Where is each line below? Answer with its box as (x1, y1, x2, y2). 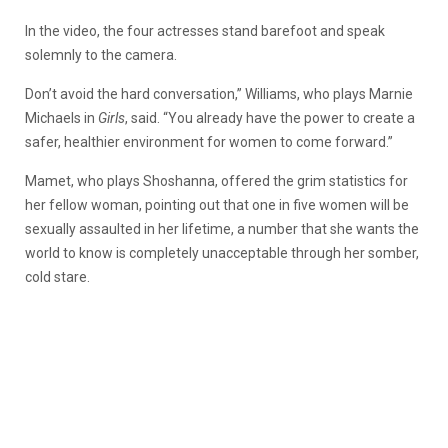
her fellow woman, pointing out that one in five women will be (25, 196, 409, 213)
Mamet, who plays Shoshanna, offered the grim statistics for (25, 172, 408, 189)
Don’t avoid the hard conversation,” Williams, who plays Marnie (25, 85, 413, 102)
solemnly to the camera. (25, 46, 177, 63)
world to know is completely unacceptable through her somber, (25, 244, 419, 261)
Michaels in (25, 109, 98, 126)
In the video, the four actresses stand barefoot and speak (25, 22, 385, 39)
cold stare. (25, 268, 90, 285)
